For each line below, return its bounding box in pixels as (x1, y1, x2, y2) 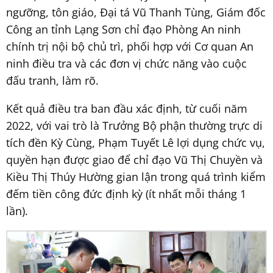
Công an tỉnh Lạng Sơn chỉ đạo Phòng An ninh (6, 22, 241, 37)
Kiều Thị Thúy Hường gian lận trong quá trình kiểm (6, 169, 266, 184)
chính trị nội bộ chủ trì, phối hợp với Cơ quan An (6, 39, 253, 54)
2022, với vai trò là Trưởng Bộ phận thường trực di (6, 118, 263, 133)
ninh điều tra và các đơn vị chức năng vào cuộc (6, 56, 247, 71)
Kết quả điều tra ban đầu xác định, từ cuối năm (6, 101, 247, 116)
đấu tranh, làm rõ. (6, 73, 99, 88)
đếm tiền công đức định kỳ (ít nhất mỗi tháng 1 (6, 186, 246, 201)
